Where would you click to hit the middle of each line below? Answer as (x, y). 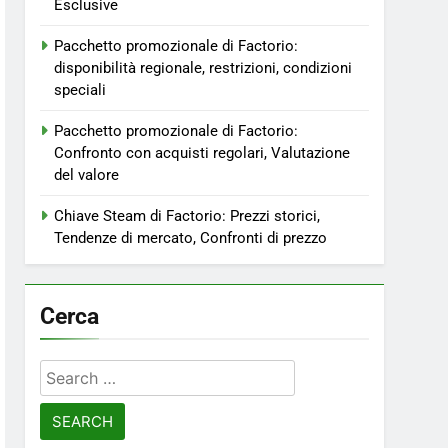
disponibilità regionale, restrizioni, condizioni (203, 68)
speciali (80, 90)
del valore (87, 175)
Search (68, 372)
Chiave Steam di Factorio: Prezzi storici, (187, 216)
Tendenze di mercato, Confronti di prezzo (191, 238)
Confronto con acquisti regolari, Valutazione (202, 153)
